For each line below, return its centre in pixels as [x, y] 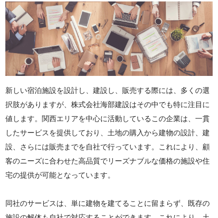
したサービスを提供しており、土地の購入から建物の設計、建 [108, 133]
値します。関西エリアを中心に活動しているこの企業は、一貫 [108, 119]
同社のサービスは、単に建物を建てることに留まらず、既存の [108, 203]
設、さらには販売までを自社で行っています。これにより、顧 [108, 147]
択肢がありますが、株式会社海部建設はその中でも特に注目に [108, 105]
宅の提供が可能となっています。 [60, 175]
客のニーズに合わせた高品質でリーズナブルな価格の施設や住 [108, 161]
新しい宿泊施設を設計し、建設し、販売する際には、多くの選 [108, 91]
